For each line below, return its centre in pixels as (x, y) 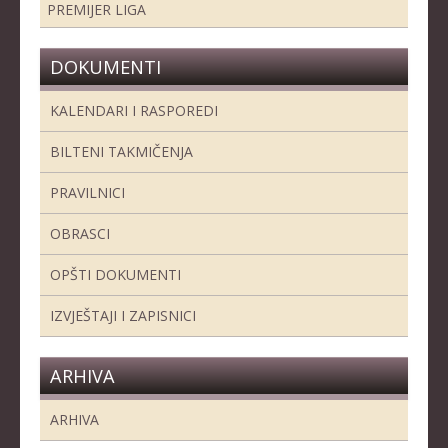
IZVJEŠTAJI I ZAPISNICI (123, 316)
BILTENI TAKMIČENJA (121, 152)
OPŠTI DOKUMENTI (115, 275)
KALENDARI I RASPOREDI (134, 111)
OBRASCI (80, 234)
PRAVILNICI (87, 193)
